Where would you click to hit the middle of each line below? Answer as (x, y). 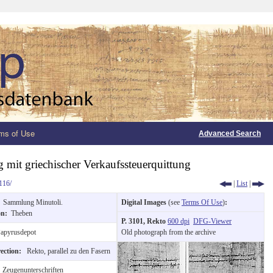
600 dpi (179, 221)
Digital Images (144, 202)
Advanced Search (230, 133)
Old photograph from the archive (168, 232)
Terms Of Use (202, 202)
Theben (22, 213)
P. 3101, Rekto (144, 221)
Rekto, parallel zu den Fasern (68, 251)
